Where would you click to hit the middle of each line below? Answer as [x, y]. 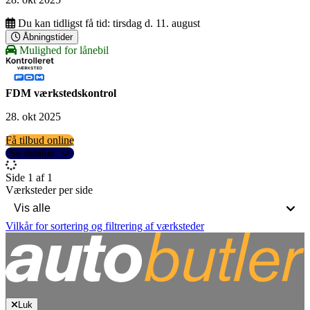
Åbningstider [48, 37]
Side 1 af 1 [29, 178]
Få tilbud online [40, 140]
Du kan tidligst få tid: [64, 24]
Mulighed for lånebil [63, 51]
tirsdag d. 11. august [156, 24]
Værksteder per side [49, 190]
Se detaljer [33, 154]
